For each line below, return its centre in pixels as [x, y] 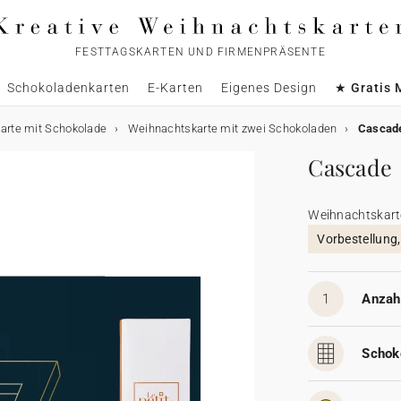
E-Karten [175, 88]
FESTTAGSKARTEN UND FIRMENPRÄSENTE [200, 52]
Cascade [350, 167]
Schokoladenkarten [68, 88]
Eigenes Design [269, 88]
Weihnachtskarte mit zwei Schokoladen [232, 128]
